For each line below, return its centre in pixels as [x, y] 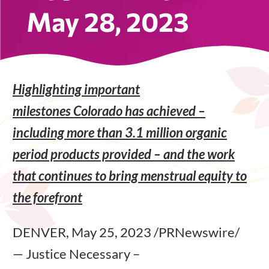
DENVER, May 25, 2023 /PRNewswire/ [126, 232]
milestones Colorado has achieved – [109, 110]
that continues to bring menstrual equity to [130, 175]
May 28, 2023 [108, 21]
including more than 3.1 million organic [120, 132]
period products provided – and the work [124, 154]
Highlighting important [76, 89]
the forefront [47, 197]
